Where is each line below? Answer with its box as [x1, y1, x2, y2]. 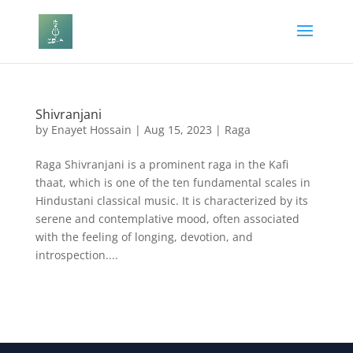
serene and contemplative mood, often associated [35, 211, 299, 226]
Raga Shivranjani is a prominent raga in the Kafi [35, 157, 288, 172]
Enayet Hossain [50, 122, 132, 137]
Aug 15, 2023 [143, 122, 212, 137]
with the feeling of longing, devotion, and [35, 229, 253, 244]
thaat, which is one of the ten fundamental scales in [35, 175, 310, 190]
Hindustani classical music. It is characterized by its [35, 193, 308, 208]
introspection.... [35, 247, 118, 262]
